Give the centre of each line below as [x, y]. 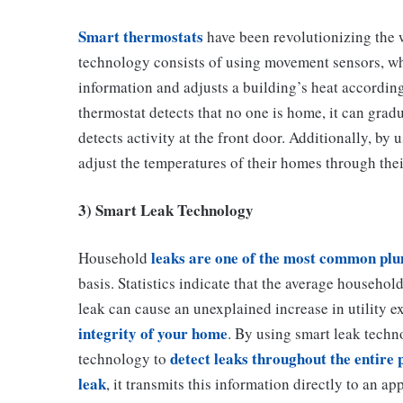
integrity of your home [153, 333]
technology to [124, 358]
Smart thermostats [141, 36]
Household [115, 257]
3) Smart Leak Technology [166, 210]
